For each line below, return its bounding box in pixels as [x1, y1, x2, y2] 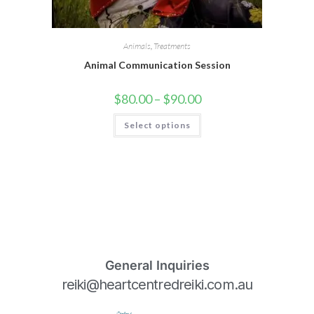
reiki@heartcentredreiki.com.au [61, 275, 253, 293]
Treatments [153, 41, 191, 51]
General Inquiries [104, 257, 210, 273]
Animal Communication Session [83, 59, 231, 71]
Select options [123, 120, 191, 130]
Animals [123, 41, 151, 51]
